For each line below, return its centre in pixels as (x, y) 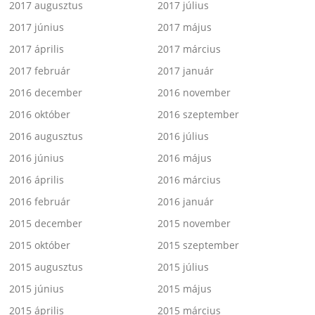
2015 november (194, 223)
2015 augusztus (46, 266)
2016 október (40, 114)
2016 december (46, 92)
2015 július (183, 266)
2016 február (40, 201)
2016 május (185, 157)
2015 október (40, 245)
